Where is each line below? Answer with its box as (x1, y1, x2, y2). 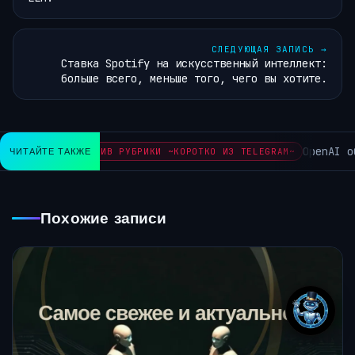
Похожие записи (40, 208, 167, 228)
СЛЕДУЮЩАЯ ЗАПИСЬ (212, 44, 321, 55)
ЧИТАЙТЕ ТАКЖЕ (10, 146, 91, 158)
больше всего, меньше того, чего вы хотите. (61, 71, 327, 86)
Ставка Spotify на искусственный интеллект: (61, 56, 327, 71)
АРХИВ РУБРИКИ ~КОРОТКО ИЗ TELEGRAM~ (53, 146, 266, 158)
